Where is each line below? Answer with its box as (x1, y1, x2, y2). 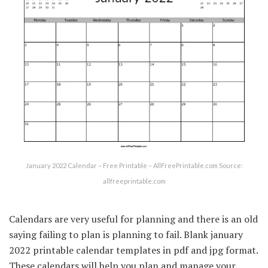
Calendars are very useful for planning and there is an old (9, 212, 258, 226)
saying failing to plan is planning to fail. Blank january (9, 228, 243, 242)
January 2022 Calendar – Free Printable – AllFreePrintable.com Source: (25, 162, 243, 170)
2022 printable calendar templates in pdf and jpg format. (9, 243, 258, 257)
